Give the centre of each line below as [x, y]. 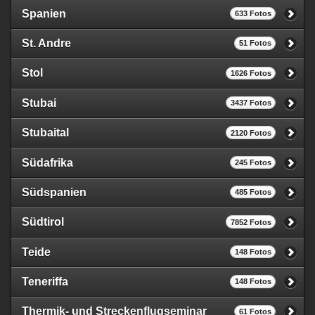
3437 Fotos [251, 103]
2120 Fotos [251, 133]
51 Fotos [255, 43]
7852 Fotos [251, 222]
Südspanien [54, 192]
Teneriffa [45, 282]
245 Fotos [253, 162]
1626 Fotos [251, 73]
